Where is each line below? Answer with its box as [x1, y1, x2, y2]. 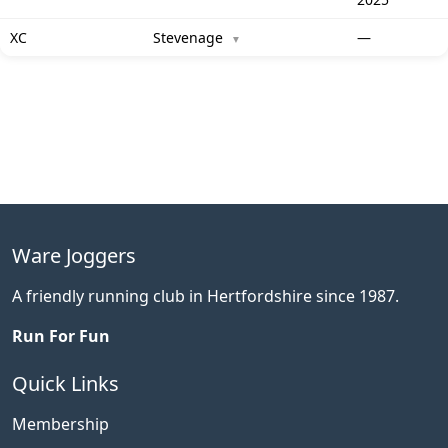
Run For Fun [12, 325, 110, 347]
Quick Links [12, 370, 119, 397]
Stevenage [153, 28, 227, 47]
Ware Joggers [12, 242, 136, 269]
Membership [12, 413, 109, 435]
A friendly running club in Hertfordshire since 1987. [12, 285, 399, 307]
